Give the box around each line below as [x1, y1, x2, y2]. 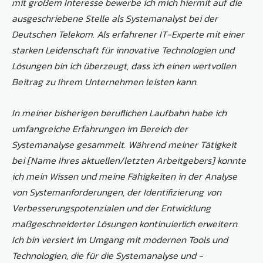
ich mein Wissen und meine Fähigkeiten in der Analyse [12, 169, 237, 184]
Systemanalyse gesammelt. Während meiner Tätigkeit [12, 137, 237, 152]
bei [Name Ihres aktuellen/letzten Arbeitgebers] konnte [12, 153, 246, 168]
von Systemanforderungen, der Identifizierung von [12, 185, 221, 200]
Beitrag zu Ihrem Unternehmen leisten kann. [12, 75, 198, 89]
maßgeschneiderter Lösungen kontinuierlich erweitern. [12, 217, 239, 231]
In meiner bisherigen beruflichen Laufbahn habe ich [12, 106, 227, 120]
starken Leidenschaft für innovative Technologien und [12, 43, 234, 58]
